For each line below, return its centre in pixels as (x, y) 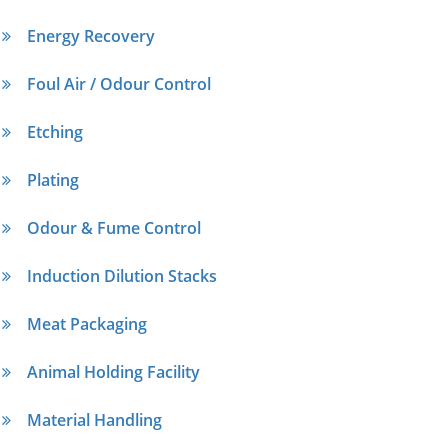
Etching (55, 131)
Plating (53, 179)
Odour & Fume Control (114, 227)
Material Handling (94, 419)
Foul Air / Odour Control (119, 83)
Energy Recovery (91, 35)
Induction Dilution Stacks (122, 275)
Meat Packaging (87, 323)
